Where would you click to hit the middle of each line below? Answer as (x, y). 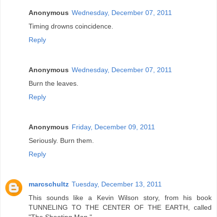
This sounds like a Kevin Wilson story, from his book (120, 198)
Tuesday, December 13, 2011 (117, 184)
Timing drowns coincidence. (71, 26)
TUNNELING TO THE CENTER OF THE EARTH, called (120, 208)
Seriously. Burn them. (61, 141)
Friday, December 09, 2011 (113, 127)
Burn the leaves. (54, 84)
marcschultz (49, 184)
